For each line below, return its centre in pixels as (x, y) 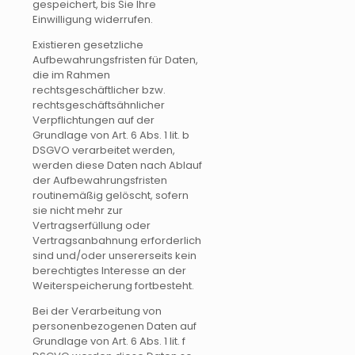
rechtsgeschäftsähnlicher (99, 105)
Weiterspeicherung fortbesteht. (113, 285)
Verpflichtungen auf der (94, 120)
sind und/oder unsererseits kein (115, 255)
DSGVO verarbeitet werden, (104, 150)
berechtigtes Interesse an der (109, 270)
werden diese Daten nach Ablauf (117, 165)
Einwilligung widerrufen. (93, 19)
